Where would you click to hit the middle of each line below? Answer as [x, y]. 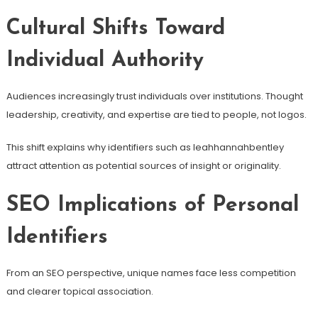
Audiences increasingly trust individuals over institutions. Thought [154, 96]
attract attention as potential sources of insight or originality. [143, 165]
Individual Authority [105, 60]
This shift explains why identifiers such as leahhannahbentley [145, 147]
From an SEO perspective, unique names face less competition [151, 273]
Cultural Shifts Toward [115, 28]
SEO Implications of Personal [152, 205]
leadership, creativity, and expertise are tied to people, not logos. [156, 114]
